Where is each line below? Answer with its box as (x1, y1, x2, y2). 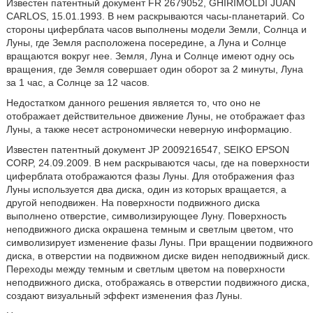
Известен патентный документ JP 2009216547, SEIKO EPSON (6, 144, 289, 155)
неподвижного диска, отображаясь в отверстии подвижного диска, (6, 277, 310, 288)
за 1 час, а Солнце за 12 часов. (6, 77, 150, 88)
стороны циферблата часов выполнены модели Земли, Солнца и (6, 24, 307, 35)
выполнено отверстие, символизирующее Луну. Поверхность (6, 210, 286, 221)
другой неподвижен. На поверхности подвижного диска (6, 197, 260, 208)
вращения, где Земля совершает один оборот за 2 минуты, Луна (6, 64, 303, 75)
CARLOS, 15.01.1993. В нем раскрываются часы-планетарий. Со (6, 10, 305, 22)
